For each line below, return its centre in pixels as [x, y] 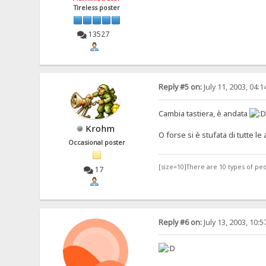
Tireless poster [97, 7]
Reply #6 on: [180, 222]
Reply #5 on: [180, 87]
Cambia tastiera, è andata [204, 113]
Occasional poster [97, 143]
